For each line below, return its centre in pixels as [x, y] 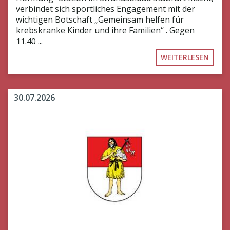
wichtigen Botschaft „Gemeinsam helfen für [100, 20]
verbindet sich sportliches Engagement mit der [106, 9]
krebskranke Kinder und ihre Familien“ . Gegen [105, 31]
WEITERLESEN [185, 57]
